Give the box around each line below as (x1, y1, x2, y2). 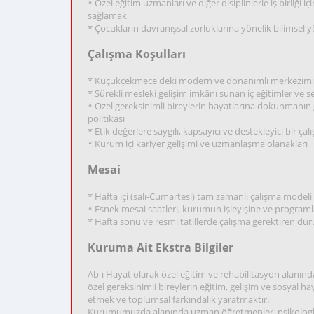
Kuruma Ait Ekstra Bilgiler (88, 240, 233, 255)
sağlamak (88, 9, 127, 22)
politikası (88, 112, 125, 125)
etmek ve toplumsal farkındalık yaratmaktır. (88, 293, 269, 306)
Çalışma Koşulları (88, 46, 186, 62)
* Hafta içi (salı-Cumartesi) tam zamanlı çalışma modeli (88, 190, 312, 203)
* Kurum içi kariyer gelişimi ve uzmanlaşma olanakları (88, 137, 308, 150)
